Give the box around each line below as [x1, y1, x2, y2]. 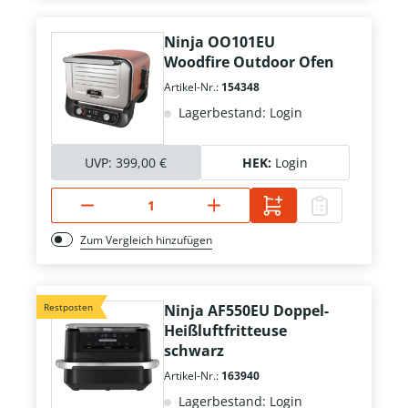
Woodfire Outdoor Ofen [164, 52, 334, 73]
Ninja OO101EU [164, 32, 275, 53]
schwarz [164, 341, 224, 362]
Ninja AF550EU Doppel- [164, 301, 329, 321]
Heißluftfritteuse [164, 321, 287, 342]
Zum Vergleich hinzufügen [80, 232, 212, 249]
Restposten [44, 301, 93, 314]
